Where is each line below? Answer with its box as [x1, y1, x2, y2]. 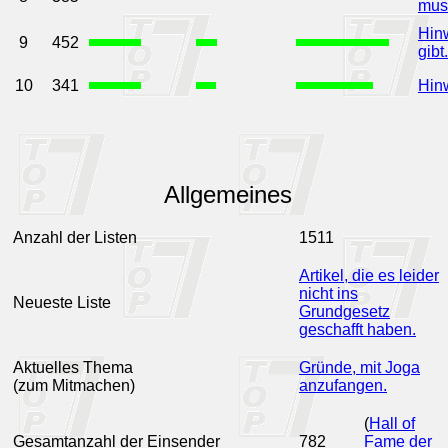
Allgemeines [163, 181, 292, 208]
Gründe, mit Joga [299, 359, 420, 376]
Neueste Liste [13, 294, 111, 311]
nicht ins [299, 285, 358, 302]
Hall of [369, 415, 415, 432]
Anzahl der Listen [13, 229, 137, 246]
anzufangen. [299, 377, 387, 394]
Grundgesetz [299, 303, 390, 320]
